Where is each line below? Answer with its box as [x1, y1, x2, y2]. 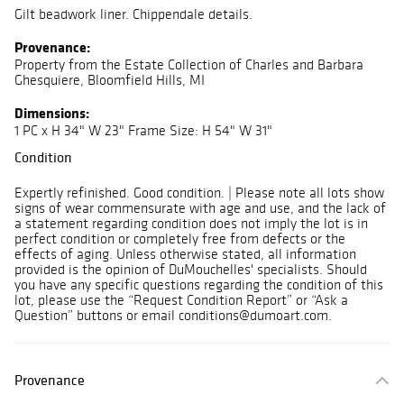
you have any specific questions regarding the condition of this [14, 276, 383, 294]
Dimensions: [14, 103, 89, 124]
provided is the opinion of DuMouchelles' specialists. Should [14, 261, 367, 279]
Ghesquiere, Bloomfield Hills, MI [14, 71, 205, 89]
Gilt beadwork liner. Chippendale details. [14, 5, 256, 23]
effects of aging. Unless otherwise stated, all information [14, 245, 356, 263]
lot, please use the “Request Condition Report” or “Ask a [14, 291, 348, 309]
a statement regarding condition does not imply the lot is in [14, 215, 368, 233]
